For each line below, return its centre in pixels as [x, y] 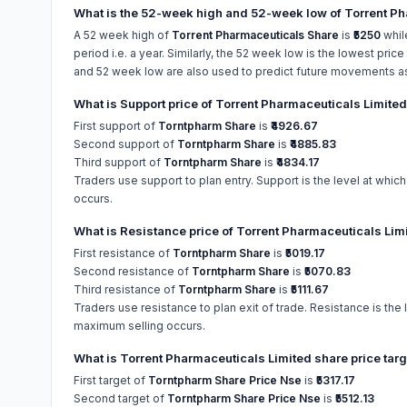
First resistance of [123, 253]
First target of [111, 380]
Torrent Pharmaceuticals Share [257, 35]
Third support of [119, 162]
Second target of [120, 398]
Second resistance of [133, 271]
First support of [116, 126]
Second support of [125, 144]
